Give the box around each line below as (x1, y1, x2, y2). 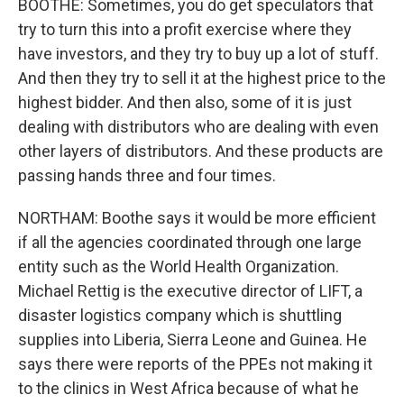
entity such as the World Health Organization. (18, 257, 339, 276)
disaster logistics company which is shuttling (18, 306, 342, 325)
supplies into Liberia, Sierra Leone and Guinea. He (18, 330, 367, 349)
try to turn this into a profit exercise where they (18, 20, 352, 39)
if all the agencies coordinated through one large (18, 233, 362, 252)
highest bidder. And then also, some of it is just (18, 93, 352, 112)
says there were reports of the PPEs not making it (18, 354, 372, 373)
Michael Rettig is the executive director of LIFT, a (18, 281, 363, 300)
